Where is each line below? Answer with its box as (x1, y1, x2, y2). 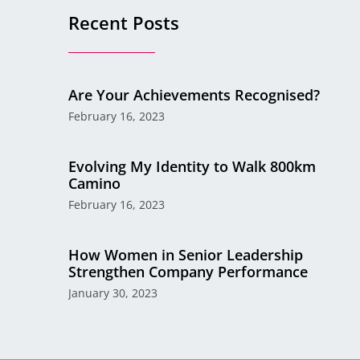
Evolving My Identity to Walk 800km (68, 157, 317, 177)
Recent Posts (68, 10, 180, 35)
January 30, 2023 (68, 285, 158, 301)
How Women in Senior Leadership (68, 245, 304, 265)
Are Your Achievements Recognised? (68, 85, 321, 105)
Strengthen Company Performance (68, 262, 309, 282)
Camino (68, 174, 121, 194)
